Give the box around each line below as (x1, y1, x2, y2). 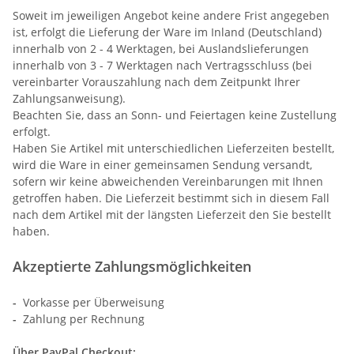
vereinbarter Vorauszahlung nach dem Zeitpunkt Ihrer (13, 73, 300, 89)
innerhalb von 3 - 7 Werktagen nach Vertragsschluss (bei (13, 57, 312, 73)
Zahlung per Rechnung (23, 311, 145, 326)
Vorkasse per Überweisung (23, 294, 164, 310)
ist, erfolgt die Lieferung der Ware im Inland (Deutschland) (13, 24, 322, 40)
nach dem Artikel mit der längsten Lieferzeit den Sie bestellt (13, 206, 331, 222)
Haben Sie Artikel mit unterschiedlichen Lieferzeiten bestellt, (13, 140, 334, 156)
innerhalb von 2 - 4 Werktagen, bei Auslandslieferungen (13, 40, 309, 56)
